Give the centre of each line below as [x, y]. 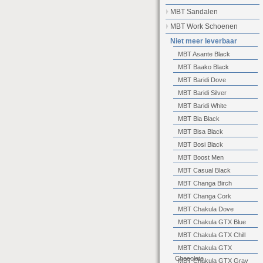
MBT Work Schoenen [204, 26]
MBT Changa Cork [205, 196]
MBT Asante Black [204, 54]
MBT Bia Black [199, 119]
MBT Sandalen [194, 12]
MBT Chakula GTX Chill [212, 235]
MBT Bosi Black [200, 144]
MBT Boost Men [201, 157]
